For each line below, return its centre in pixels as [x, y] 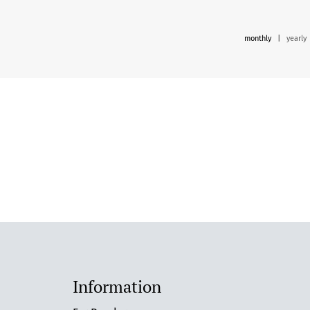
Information [117, 287]
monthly [258, 38]
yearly [297, 38]
